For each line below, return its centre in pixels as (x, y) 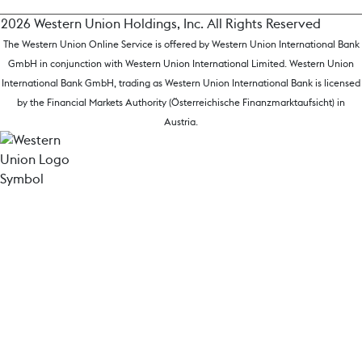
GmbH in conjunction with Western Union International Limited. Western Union (181, 64)
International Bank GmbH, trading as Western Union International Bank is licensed (181, 83)
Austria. (181, 122)
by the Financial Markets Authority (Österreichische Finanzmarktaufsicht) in (181, 103)
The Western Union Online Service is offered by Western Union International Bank (181, 44)
